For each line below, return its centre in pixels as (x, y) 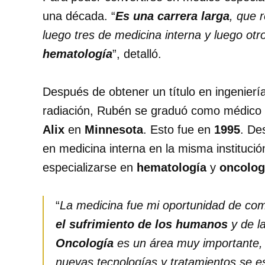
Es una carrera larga (172, 16)
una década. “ (79, 16)
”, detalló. (137, 54)
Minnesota (114, 130)
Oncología (85, 243)
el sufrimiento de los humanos (143, 224)
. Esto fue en (179, 130)
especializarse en (90, 168)
